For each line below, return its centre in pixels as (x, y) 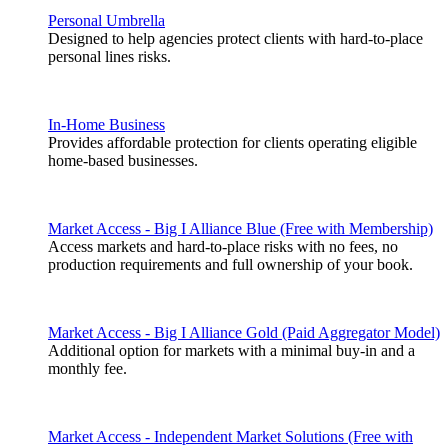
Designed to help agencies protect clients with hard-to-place (235, 39)
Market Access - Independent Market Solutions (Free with (230, 437)
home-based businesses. (123, 161)
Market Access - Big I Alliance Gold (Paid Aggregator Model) (244, 333)
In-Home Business (106, 125)
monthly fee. (87, 369)
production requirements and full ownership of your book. (230, 265)
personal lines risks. (109, 57)
